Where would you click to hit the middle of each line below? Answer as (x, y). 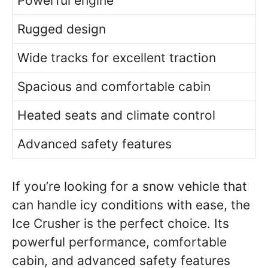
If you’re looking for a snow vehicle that (130, 186)
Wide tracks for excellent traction (117, 57)
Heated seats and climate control (116, 115)
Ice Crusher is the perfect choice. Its (121, 223)
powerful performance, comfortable (119, 242)
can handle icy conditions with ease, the (131, 205)
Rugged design (62, 29)
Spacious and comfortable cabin (114, 86)
